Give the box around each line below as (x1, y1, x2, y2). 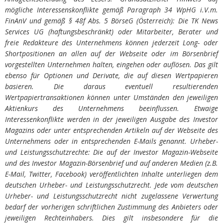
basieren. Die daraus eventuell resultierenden (5, 81, 218, 91)
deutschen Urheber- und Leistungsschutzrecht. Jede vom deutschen (5, 180, 218, 190)
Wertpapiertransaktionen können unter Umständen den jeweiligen (5, 92, 218, 102)
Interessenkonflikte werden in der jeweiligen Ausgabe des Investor (5, 114, 218, 124)
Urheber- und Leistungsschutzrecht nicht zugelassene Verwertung (5, 191, 218, 201)
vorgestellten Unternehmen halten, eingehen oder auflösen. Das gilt (5, 59, 218, 69)
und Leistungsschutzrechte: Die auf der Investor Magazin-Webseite (5, 147, 218, 157)
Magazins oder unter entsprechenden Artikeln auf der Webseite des (5, 125, 218, 135)
